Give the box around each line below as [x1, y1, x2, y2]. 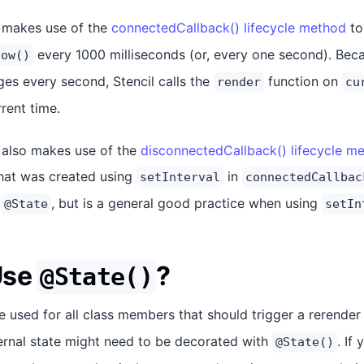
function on [264, 73, 342, 89]
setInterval [140, 170, 220, 184]
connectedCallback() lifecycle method [111, 19, 346, 36]
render [217, 75, 261, 89]
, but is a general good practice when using [51, 195, 322, 211]
